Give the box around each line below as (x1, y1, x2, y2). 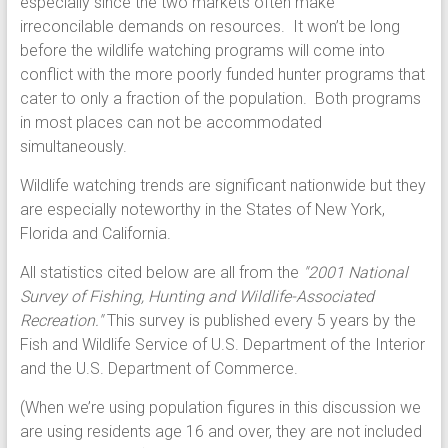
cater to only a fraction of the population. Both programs (19, 89, 421, 109)
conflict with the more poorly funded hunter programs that (19, 65, 425, 85)
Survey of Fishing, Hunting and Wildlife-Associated (19, 287, 374, 307)
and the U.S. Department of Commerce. (19, 359, 298, 379)
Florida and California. (19, 224, 171, 244)
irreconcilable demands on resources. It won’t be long (19, 17, 400, 37)
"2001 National (302, 263, 408, 283)
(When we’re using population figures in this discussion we (19, 398, 421, 418)
